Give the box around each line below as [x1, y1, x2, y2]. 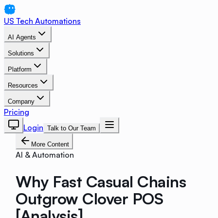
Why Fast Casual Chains [16, 171, 186, 191]
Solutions [8, 50, 34, 57]
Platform [8, 66, 32, 73]
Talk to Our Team [47, 125, 96, 132]
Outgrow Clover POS [16, 188, 163, 208]
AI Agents [8, 34, 36, 41]
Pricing [4, 107, 29, 117]
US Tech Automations [4, 16, 81, 26]
